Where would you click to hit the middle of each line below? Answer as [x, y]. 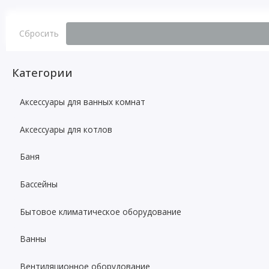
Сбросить [39, 34]
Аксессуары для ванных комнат [83, 101]
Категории [42, 73]
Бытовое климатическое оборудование [101, 211]
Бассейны [39, 184]
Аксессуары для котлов [66, 129]
